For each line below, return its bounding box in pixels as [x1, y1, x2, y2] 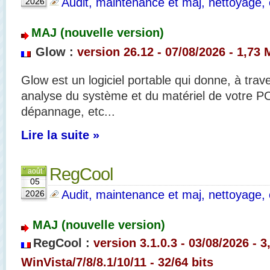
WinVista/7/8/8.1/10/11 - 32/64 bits [21, 255, 213, 269]
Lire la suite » [21, 128, 99, 142]
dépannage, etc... [21, 104, 115, 118]
